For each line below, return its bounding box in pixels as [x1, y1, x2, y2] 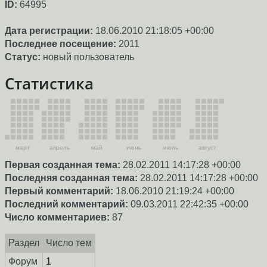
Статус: [5, 52, 41, 63]
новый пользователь [41, 52, 134, 63]
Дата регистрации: [5, 26, 93, 36]
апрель [49, 144, 70, 151]
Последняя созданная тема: [5, 172, 138, 183]
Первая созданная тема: [5, 159, 120, 170]
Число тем [45, 237, 92, 248]
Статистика [5, 73, 94, 94]
